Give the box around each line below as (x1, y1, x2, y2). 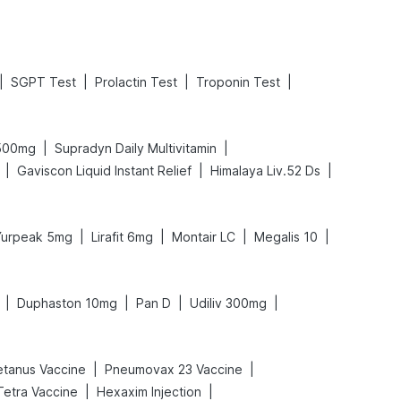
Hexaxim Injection (97, 384, 201, 399)
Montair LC (172, 229, 235, 244)
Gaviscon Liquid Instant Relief (17, 163, 192, 178)
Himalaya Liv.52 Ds (210, 163, 320, 178)
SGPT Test (11, 74, 76, 90)
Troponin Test (196, 74, 280, 90)
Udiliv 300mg (190, 295, 267, 311)
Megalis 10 (254, 229, 318, 244)
